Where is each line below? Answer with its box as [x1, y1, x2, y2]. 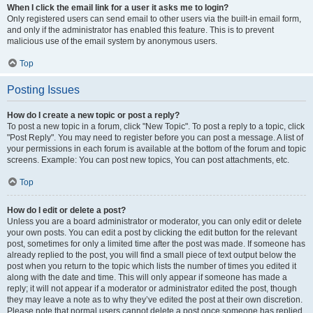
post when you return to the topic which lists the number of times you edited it [7, 261, 296, 271]
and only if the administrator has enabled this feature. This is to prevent [7, 24, 274, 35]
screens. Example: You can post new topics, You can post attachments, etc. [7, 154, 289, 165]
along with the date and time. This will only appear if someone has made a [7, 272, 287, 282]
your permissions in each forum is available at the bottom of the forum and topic [7, 143, 306, 154]
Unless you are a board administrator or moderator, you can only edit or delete [7, 216, 302, 226]
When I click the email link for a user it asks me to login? [7, 2, 228, 13]
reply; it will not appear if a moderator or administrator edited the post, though [7, 283, 297, 293]
